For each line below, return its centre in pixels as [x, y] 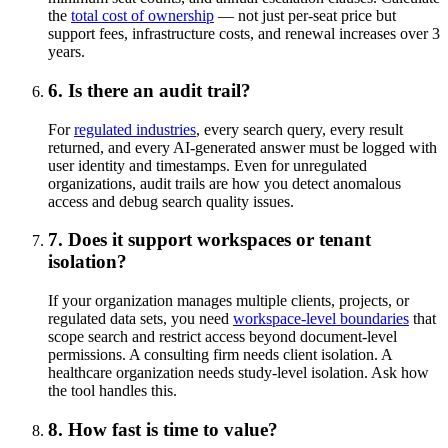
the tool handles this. [112, 390]
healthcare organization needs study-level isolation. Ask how [238, 372]
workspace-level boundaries [321, 318]
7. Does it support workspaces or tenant [209, 240]
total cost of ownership [142, 16]
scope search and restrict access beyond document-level [222, 336]
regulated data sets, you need [140, 318]
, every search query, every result [299, 129]
